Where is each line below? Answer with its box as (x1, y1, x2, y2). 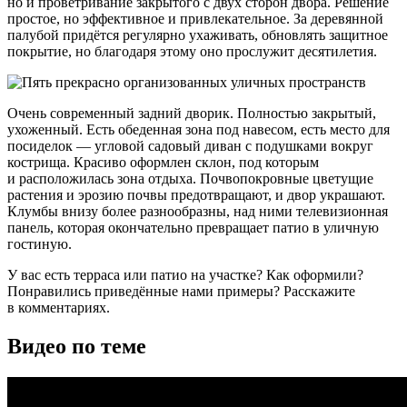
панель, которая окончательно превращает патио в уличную (7, 219, 379, 235)
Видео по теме (7, 333, 146, 358)
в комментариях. (7, 299, 110, 315)
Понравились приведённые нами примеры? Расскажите (7, 283, 355, 299)
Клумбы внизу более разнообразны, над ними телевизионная (7, 203, 388, 219)
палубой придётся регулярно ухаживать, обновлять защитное (7, 26, 388, 43)
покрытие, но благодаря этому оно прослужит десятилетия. (7, 43, 377, 59)
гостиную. (7, 235, 72, 252)
